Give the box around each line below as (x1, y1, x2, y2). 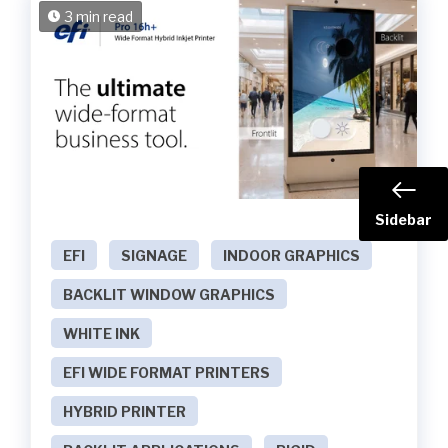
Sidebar (375, 211, 432, 228)
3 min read (65, 8, 133, 26)
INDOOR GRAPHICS (223, 247, 360, 265)
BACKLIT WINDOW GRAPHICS (63, 286, 275, 304)
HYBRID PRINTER (63, 403, 186, 421)
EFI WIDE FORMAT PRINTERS (63, 364, 270, 382)
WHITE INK (63, 325, 140, 343)
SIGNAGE (121, 247, 187, 265)
